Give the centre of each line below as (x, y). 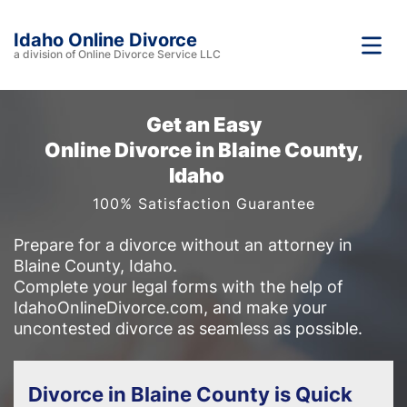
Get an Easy (203, 124)
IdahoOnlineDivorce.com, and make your (170, 308)
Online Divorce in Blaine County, (203, 150)
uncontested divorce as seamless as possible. (188, 328)
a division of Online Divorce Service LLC (117, 54)
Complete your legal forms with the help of (179, 287)
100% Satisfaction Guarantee (203, 203)
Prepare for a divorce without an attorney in (183, 245)
